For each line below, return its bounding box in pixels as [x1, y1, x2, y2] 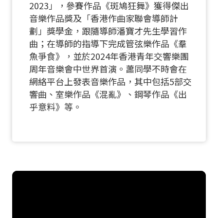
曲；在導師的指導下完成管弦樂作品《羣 [29, 36, 187, 50]
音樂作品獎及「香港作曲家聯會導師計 [29, 11, 178, 24]
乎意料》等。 [29, 100, 82, 113]
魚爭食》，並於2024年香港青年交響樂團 [29, 49, 189, 62]
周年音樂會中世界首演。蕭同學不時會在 [29, 62, 187, 75]
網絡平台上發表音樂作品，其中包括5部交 [29, 74, 192, 88]
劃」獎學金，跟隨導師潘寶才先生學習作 [29, 24, 187, 37]
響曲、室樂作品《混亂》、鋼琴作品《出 [29, 87, 187, 100]
